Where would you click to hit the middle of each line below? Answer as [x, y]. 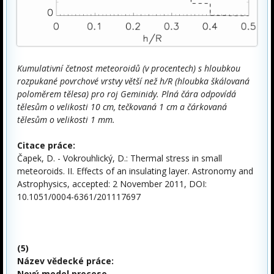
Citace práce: [46, 146]
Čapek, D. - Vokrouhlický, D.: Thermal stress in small [120, 158]
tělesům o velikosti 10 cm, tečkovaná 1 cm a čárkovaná [122, 107]
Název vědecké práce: [65, 261]
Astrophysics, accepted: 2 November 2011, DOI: [112, 184]
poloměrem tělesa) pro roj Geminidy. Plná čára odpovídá [127, 94]
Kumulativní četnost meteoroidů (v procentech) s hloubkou [129, 68]
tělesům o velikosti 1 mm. [66, 120]
